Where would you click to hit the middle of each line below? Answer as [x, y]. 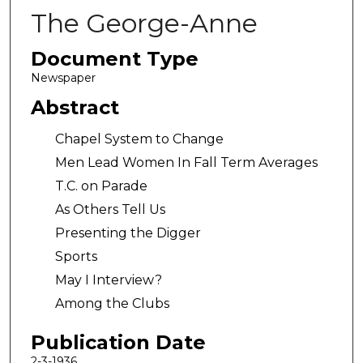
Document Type [114, 59]
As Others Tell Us [110, 210]
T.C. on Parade [101, 186]
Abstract [75, 107]
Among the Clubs [112, 304]
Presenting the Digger [128, 233]
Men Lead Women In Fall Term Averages [186, 163]
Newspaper [63, 78]
